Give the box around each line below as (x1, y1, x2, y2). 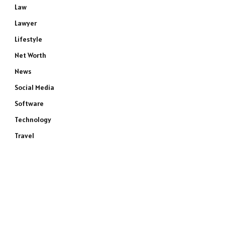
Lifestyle (15, 35, 42, 44)
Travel (15, 131, 34, 140)
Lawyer (15, 19, 37, 28)
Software (15, 99, 44, 108)
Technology (15, 115, 51, 124)
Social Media (15, 83, 54, 92)
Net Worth (15, 51, 46, 60)
